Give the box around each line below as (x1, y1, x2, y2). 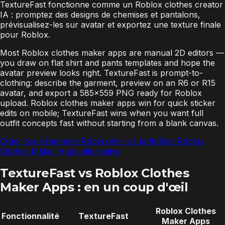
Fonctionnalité (2, 210, 59, 221)
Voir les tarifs (108, 136, 158, 146)
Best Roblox (158, 136, 204, 146)
